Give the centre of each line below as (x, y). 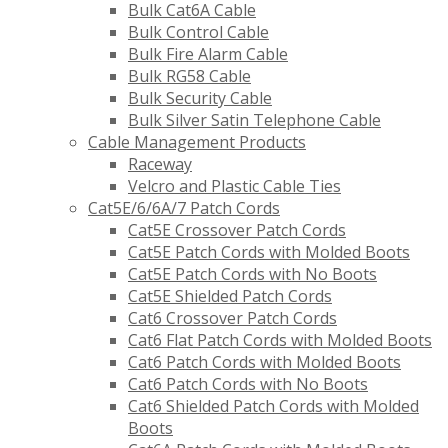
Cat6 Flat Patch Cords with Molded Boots (280, 340)
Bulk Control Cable (198, 32)
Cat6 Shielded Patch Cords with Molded (273, 406)
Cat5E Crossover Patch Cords (237, 230)
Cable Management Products (197, 142)
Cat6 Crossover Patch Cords (232, 318)
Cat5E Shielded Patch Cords (230, 296)
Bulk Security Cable (200, 98)
